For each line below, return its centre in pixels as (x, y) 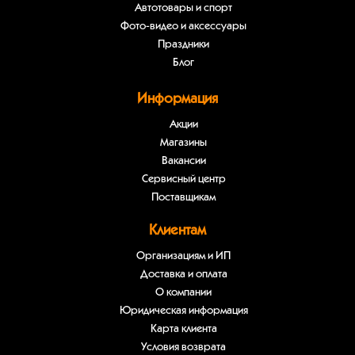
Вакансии (183, 161)
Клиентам (177, 230)
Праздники (183, 44)
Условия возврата (183, 347)
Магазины (183, 143)
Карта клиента (183, 329)
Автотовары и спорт (183, 8)
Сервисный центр (183, 179)
